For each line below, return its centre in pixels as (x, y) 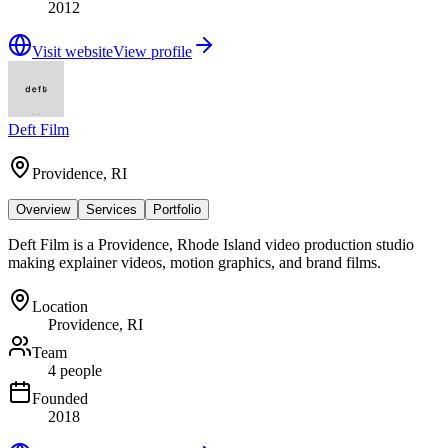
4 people (75, 370)
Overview (43, 209)
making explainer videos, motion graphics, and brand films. (194, 262)
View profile (152, 51)
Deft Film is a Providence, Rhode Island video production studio (211, 244)
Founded (60, 398)
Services (111, 209)
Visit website (72, 51)
